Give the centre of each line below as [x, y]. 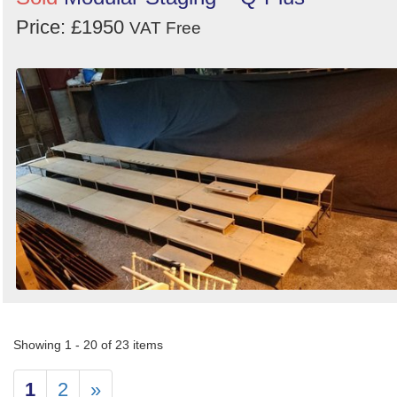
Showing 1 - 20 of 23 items [88, 344]
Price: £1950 [73, 27]
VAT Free [165, 28]
